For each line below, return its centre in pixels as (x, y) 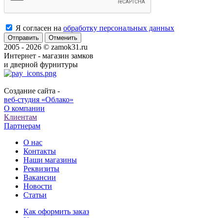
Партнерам (22, 126)
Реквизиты (41, 169)
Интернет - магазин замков (49, 56)
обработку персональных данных (119, 28)
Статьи (35, 195)
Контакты (40, 151)
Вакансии (40, 178)
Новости (38, 186)
